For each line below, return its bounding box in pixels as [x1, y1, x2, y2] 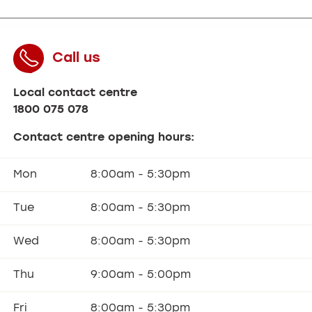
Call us [52, 51, 101, 65]
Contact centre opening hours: [13, 132, 195, 143]
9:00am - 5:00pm [91, 269, 191, 281]
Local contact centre [13, 87, 138, 99]
